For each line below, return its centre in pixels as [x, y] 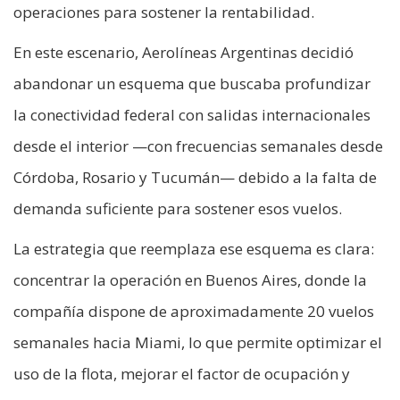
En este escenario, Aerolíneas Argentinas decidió [183, 53]
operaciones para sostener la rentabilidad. [164, 12]
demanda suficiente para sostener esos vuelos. [178, 209]
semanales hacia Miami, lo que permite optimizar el [198, 343]
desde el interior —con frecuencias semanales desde [198, 146]
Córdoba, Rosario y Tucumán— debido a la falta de [195, 178]
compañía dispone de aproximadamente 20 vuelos [194, 312]
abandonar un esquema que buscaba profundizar [192, 84]
